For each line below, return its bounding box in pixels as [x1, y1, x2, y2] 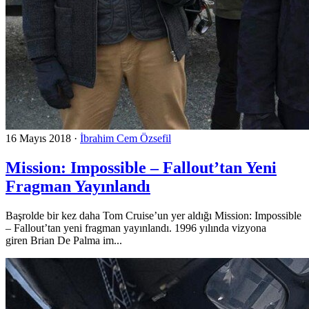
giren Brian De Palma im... [6, 234, 122, 246]
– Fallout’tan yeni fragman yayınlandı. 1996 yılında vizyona [6, 221, 266, 234]
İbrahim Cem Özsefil [80, 132, 171, 144]
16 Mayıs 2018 [6, 132, 71, 144]
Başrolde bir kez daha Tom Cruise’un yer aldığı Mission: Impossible [6, 209, 301, 221]
